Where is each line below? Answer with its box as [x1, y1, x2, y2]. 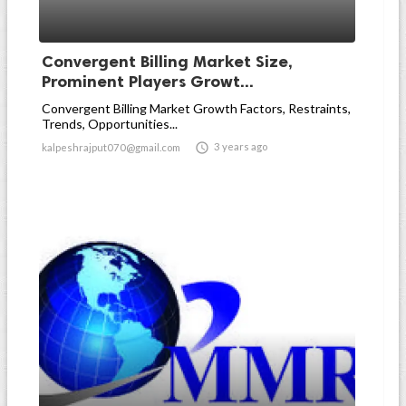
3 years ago [214, 140, 267, 152]
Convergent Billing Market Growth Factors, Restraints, [42, 101, 351, 116]
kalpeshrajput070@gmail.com [42, 141, 180, 153]
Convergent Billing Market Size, [42, 52, 293, 72]
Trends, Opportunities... [42, 116, 178, 131]
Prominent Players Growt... [42, 72, 254, 92]
